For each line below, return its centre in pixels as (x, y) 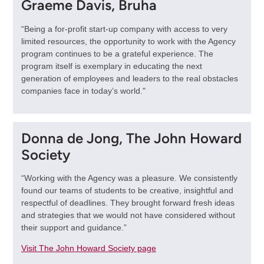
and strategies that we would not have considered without (128, 215)
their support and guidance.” (74, 227)
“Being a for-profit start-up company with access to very (124, 29)
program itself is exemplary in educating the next (111, 66)
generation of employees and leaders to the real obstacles (129, 78)
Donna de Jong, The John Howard (131, 138)
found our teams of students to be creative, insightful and (127, 190)
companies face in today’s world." (83, 90)
